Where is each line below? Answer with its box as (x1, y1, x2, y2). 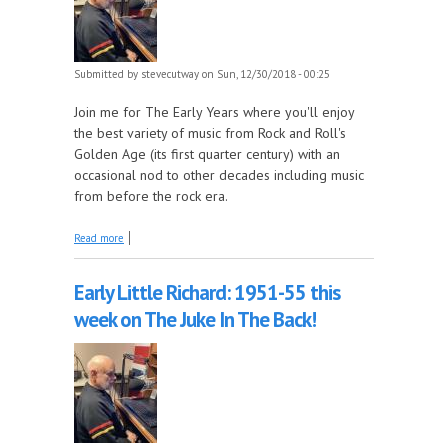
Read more (74, 230, 124, 245)
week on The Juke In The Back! (74, 305, 316, 333)
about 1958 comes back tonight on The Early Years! (124, 227, 367, 242)
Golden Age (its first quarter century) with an (74, 144, 340, 163)
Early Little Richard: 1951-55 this (74, 278, 340, 306)
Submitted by (74, 66, 141, 81)
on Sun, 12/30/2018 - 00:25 (199, 66, 330, 81)
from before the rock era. (74, 186, 228, 205)
